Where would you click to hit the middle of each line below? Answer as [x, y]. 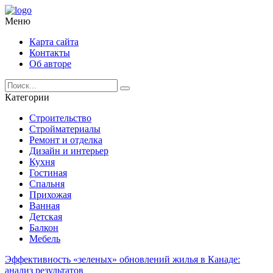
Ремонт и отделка [66, 140]
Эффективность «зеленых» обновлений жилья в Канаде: [122, 259]
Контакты [50, 53]
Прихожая [50, 195]
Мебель [45, 239]
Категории [27, 97]
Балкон [44, 228]
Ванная [44, 206]
